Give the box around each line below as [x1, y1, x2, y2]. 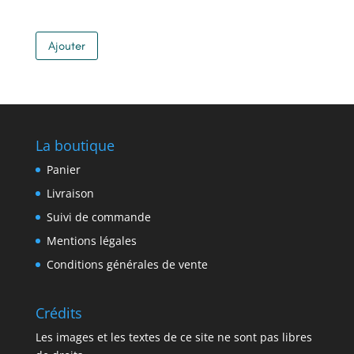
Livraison [46, 185, 94, 201]
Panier [46, 161, 81, 177]
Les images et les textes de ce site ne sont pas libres [35, 329, 312, 345]
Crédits [35, 303, 82, 322]
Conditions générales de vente [46, 256, 208, 272]
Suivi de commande [46, 209, 151, 224]
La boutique [35, 135, 115, 155]
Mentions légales [46, 232, 137, 248]
